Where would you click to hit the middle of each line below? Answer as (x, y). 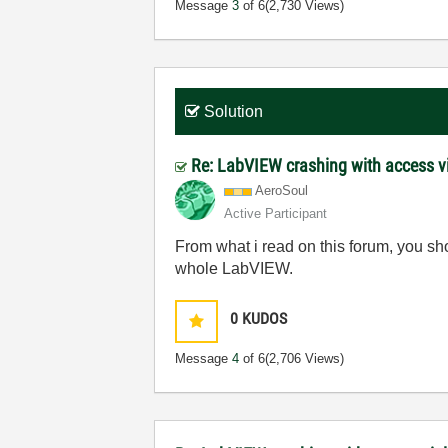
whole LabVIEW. (234, 268)
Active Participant (276, 213)
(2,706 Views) (305, 358)
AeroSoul (282, 190)
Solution (234, 111)
